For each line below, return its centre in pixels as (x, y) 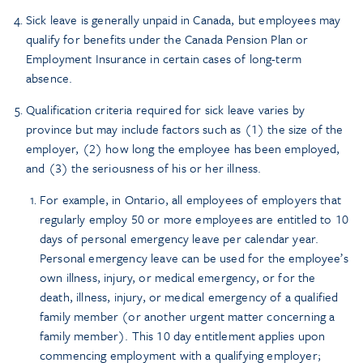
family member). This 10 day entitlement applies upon (183, 336)
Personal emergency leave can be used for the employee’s (194, 258)
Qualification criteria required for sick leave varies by (165, 110)
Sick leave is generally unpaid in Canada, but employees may (184, 20)
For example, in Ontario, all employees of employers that (190, 200)
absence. (49, 78)
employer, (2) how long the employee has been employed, (183, 149)
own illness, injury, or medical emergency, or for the (178, 278)
